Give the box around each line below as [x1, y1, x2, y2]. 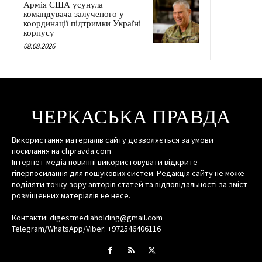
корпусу [23, 27, 54, 37]
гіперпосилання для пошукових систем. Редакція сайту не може [12, 167, 244, 178]
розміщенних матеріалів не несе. [12, 189, 130, 201]
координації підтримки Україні [23, 18, 141, 28]
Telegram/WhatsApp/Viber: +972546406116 [12, 223, 161, 234]
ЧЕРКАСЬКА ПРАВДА [31, 104, 231, 130]
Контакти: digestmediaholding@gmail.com [12, 212, 163, 223]
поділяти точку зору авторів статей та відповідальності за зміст [12, 178, 247, 189]
